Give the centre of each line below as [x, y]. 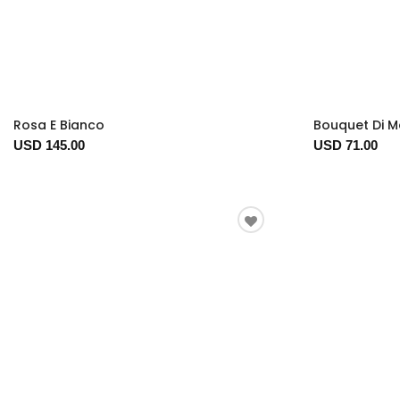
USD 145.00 [49, 145]
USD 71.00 [346, 145]
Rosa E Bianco [59, 125]
